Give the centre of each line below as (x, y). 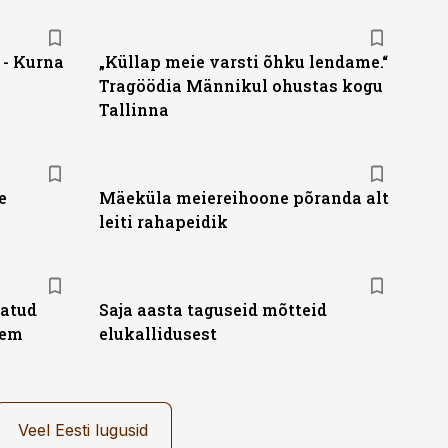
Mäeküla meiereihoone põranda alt (243, 197)
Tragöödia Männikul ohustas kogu (240, 85)
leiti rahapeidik (163, 221)
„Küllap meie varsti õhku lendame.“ (243, 61)
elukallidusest (157, 333)
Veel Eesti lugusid (82, 430)
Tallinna (133, 109)
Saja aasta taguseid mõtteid (212, 309)
